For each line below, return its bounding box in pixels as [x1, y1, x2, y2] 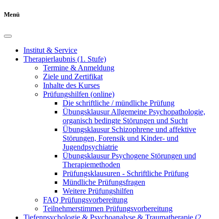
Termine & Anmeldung [43, 64, 114, 72]
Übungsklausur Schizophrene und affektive [63, 125, 196, 134]
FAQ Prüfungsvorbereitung [43, 196, 128, 204]
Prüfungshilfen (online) [43, 90, 114, 99]
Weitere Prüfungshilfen [63, 187, 133, 196]
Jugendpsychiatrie [63, 143, 118, 152]
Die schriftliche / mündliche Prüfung [63, 99, 175, 108]
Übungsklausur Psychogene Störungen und [63, 152, 196, 160]
